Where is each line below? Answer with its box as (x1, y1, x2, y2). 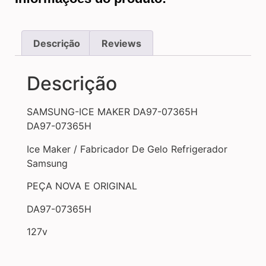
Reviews (101, 37, 141, 49)
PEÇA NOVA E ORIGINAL (27, 180, 137, 192)
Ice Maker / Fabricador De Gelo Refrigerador (27, 142, 227, 155)
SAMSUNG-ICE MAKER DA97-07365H (27, 106, 198, 118)
